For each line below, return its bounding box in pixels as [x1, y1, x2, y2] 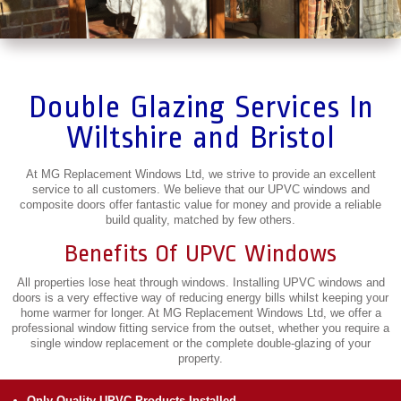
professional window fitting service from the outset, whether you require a [12, 321, 389, 335]
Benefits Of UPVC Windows [64, 240, 337, 267]
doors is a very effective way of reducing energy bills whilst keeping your [13, 291, 388, 304]
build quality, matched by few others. [106, 213, 295, 226]
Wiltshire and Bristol [66, 121, 335, 155]
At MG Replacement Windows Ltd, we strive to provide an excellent [25, 167, 376, 181]
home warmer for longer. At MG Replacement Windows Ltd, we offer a [20, 306, 381, 320]
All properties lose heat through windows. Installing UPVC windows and [16, 276, 385, 289]
